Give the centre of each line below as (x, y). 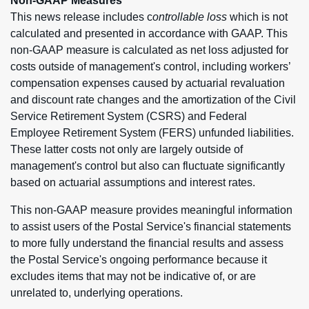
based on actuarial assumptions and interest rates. (133, 182)
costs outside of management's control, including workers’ (150, 67)
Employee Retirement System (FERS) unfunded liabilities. (152, 133)
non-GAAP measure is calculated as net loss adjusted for (149, 50)
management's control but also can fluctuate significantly (148, 166)
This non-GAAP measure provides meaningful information (151, 210)
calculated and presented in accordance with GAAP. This (149, 33)
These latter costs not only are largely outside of (127, 149)
